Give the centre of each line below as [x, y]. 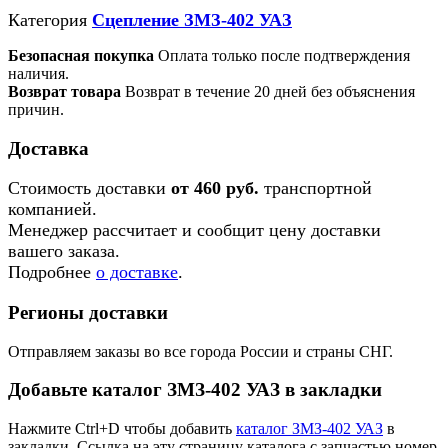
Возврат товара [64, 91]
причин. [36, 109]
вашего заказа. [64, 251]
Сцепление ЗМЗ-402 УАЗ [192, 19]
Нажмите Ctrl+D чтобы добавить [122, 429]
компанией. [52, 209]
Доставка [48, 148]
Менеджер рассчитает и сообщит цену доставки [194, 230]
